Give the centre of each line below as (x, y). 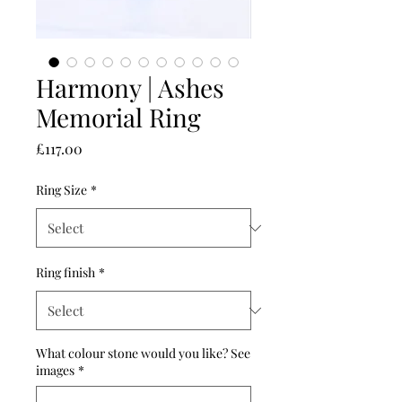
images (55, 371)
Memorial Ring (118, 118)
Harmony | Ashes (130, 88)
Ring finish (66, 273)
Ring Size (61, 190)
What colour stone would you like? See (143, 354)
